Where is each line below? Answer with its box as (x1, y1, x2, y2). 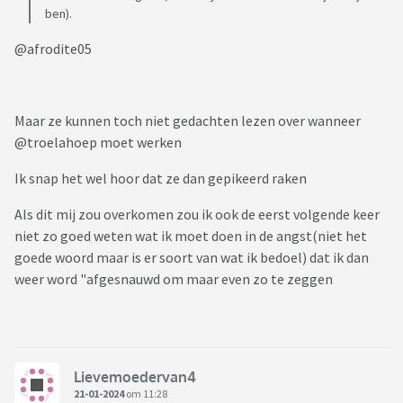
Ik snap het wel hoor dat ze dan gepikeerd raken (14, 169, 307, 188)
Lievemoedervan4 (74, 367, 196, 386)
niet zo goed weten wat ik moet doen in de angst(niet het (14, 227, 367, 246)
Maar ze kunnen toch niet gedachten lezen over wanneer (14, 112, 361, 130)
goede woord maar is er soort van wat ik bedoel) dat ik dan (14, 248, 369, 267)
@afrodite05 (14, 40, 92, 58)
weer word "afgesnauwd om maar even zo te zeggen (14, 270, 336, 289)
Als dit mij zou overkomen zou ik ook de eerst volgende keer (14, 205, 380, 224)
